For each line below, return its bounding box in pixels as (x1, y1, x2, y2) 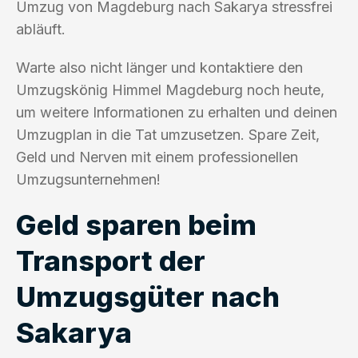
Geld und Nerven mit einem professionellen (16, 148, 298, 165)
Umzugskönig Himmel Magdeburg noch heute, (16, 81, 324, 98)
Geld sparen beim (16, 207, 257, 241)
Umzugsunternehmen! (16, 170, 161, 188)
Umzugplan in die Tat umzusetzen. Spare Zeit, (16, 125, 320, 143)
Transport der (16, 243, 205, 277)
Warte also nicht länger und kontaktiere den (16, 58, 303, 76)
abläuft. (16, 20, 66, 38)
